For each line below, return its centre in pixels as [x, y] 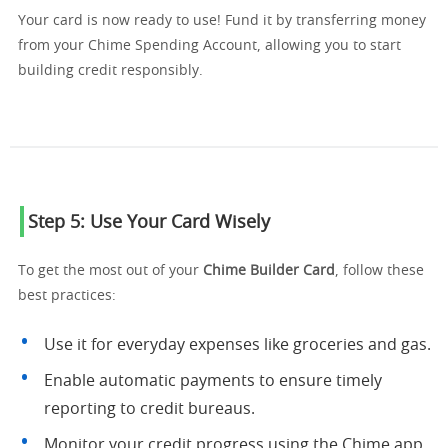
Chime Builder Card [269, 271]
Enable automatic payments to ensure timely [213, 381]
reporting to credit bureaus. [149, 409]
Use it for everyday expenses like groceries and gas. [237, 345]
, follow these [379, 271]
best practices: [67, 296]
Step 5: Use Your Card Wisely [149, 223]
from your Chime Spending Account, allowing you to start [209, 46]
